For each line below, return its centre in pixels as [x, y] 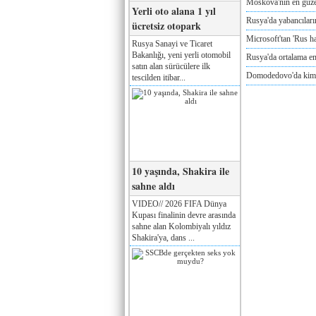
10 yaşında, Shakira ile [181, 171]
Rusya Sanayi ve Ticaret [172, 43]
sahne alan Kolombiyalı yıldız [181, 226]
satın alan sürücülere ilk [171, 66]
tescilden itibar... [159, 77]
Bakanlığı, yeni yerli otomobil [181, 55]
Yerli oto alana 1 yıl [174, 11]
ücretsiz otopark [166, 25]
